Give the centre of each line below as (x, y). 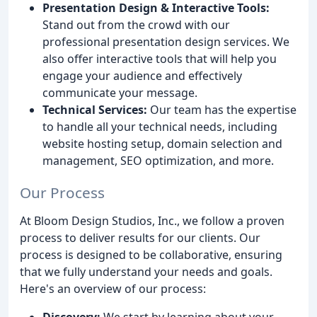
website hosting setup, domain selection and (162, 143)
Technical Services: (95, 109)
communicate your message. (120, 92)
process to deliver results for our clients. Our (140, 237)
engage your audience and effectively (142, 75)
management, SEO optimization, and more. (158, 160)
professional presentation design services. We (166, 41)
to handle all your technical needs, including (160, 126)
